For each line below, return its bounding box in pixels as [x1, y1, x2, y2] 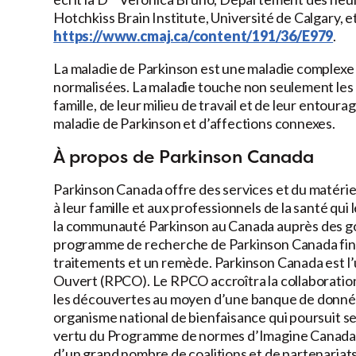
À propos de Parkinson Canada [53, 145, 315, 169]
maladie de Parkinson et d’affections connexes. [53, 114, 335, 133]
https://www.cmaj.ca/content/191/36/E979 [53, 27, 334, 45]
